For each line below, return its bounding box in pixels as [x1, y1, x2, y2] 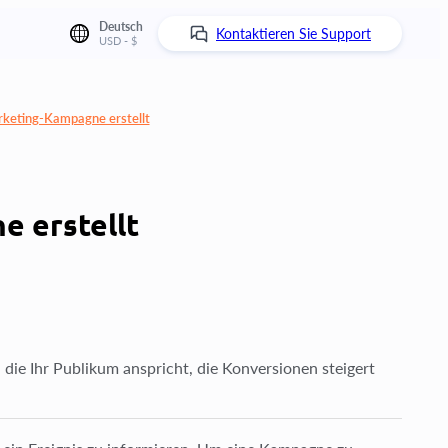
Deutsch [99, 19, 143, 34]
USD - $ [99, 34, 137, 47]
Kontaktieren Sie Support [216, 25, 371, 42]
